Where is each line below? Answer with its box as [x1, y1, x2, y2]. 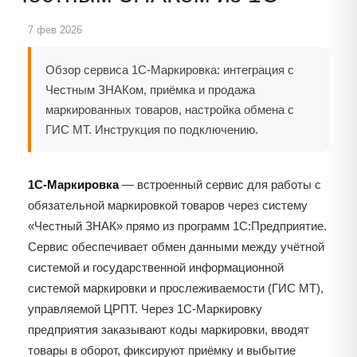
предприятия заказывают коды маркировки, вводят [28, 323, 309, 336]
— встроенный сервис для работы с [119, 178, 321, 191]
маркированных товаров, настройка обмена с [45, 103, 294, 116]
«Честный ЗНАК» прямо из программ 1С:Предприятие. [28, 219, 327, 233]
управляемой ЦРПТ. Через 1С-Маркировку [28, 302, 262, 316]
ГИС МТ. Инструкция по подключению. [45, 123, 258, 136]
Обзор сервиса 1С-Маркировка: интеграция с [45, 63, 294, 76]
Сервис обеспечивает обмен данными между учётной [28, 240, 324, 253]
